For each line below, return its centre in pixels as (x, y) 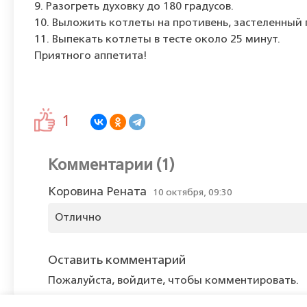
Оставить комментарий (117, 260)
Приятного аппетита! (91, 56)
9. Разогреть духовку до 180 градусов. (134, 7)
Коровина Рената (97, 192)
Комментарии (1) (111, 166)
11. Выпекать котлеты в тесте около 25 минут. (157, 40)
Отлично (78, 218)
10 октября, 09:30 (193, 193)
